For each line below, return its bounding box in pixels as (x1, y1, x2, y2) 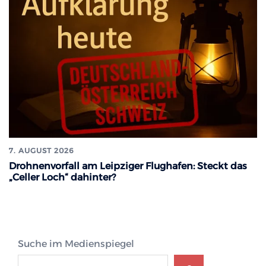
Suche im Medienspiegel (18, 238, 134, 250)
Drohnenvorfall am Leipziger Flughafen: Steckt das (9, 160, 247, 172)
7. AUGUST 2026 (9, 146, 74, 156)
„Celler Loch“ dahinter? (9, 172, 116, 183)
